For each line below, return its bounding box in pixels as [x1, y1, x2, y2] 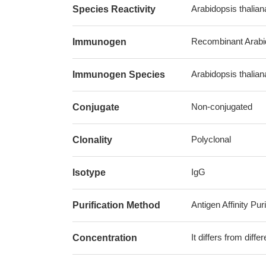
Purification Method [72, 200, 160, 210]
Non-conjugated [191, 102, 252, 112]
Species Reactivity [72, 4, 156, 14]
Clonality [72, 135, 112, 145]
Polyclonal [191, 134, 231, 144]
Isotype [72, 167, 106, 178]
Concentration [72, 233, 137, 243]
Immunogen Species [72, 69, 165, 80]
